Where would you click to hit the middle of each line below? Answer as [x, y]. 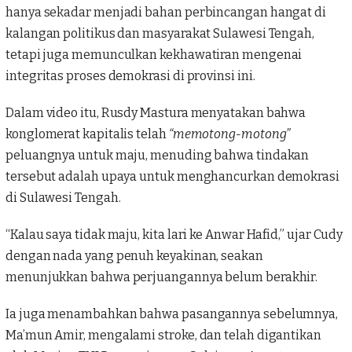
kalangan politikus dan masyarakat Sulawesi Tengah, [160, 34]
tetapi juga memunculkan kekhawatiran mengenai [154, 55]
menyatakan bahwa [247, 113]
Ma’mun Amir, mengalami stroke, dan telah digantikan [163, 335]
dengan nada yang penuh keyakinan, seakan [134, 256]
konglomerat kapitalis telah [87, 134]
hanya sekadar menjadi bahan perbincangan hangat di [166, 13]
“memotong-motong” [229, 134]
